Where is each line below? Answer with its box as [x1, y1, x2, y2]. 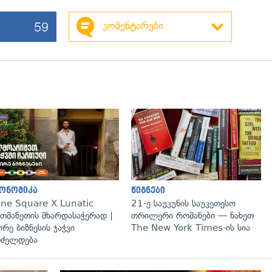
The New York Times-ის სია [131, 222, 250, 233]
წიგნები [131, 185, 165, 195]
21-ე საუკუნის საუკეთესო [131, 197, 236, 209]
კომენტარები [102, 19, 163, 32]
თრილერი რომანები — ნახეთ [131, 209, 254, 221]
